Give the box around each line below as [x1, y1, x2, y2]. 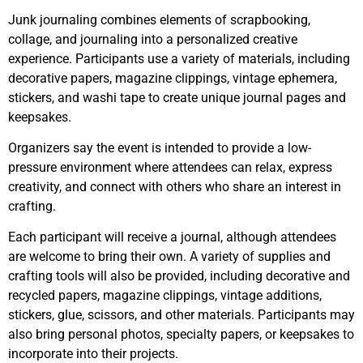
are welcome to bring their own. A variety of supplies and [8, 249, 331, 265]
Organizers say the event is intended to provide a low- [8, 139, 311, 156]
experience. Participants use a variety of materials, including [8, 50, 350, 66]
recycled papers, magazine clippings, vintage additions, [8, 288, 322, 304]
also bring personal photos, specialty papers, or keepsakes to [8, 327, 354, 343]
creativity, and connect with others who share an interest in [8, 178, 341, 194]
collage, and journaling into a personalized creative [8, 31, 297, 47]
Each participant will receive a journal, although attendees [8, 229, 336, 246]
